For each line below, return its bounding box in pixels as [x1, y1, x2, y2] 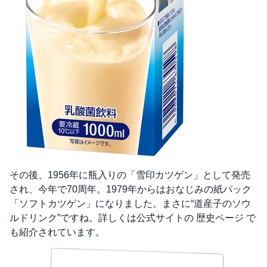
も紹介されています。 [10, 227, 105, 238]
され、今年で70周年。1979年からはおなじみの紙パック [10, 184, 252, 195]
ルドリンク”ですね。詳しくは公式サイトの [10, 213, 196, 223]
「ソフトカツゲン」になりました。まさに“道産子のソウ [10, 198, 251, 209]
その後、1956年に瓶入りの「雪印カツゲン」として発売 [10, 170, 250, 181]
